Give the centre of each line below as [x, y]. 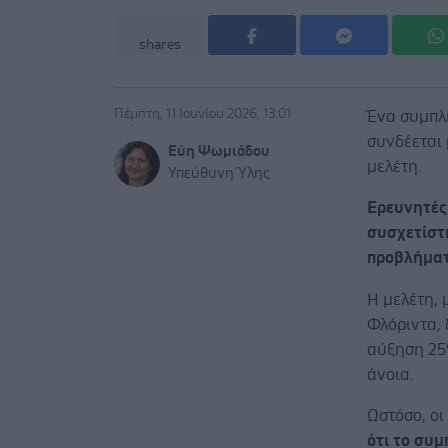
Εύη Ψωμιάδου [219, 152]
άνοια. [391, 375]
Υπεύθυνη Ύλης [219, 174]
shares [160, 45]
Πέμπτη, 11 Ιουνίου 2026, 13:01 [202, 114]
